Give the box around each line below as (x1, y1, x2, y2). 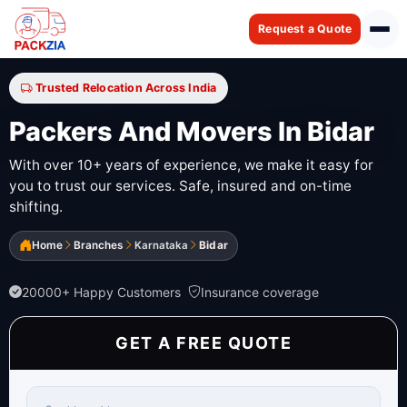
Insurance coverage (201, 283, 319, 300)
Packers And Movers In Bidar (9, 114, 374, 147)
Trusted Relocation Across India (35, 81, 217, 94)
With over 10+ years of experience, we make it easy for (9, 156, 373, 174)
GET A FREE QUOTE (115, 333, 292, 352)
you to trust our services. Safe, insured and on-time (9, 177, 352, 195)
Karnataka (134, 238, 188, 252)
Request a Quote (258, 22, 352, 35)
